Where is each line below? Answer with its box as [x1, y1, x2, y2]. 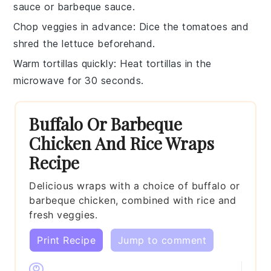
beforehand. [94, 37, 155, 50]
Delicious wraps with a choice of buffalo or [29, 179, 240, 192]
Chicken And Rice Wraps [29, 131, 215, 154]
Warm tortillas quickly [13, 57, 114, 70]
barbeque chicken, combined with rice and [29, 194, 237, 206]
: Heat [114, 57, 146, 70]
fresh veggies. [29, 208, 98, 221]
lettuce [62, 37, 94, 50]
